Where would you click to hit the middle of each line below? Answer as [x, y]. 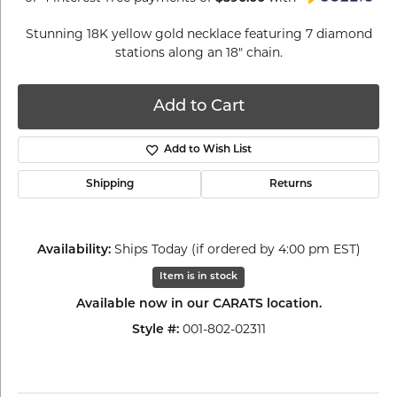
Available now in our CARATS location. [198, 304]
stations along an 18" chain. [198, 54]
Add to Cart [198, 106]
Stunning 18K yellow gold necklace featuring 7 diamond [198, 35]
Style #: [155, 330]
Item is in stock [198, 277]
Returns [290, 184]
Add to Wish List [207, 150]
